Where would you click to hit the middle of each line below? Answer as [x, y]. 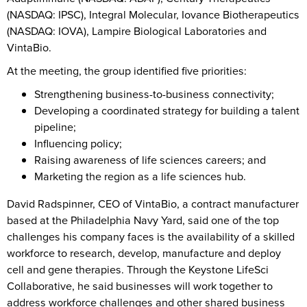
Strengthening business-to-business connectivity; [154, 95]
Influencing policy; [78, 144]
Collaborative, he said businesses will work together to [140, 286]
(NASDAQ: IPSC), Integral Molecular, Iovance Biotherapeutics [153, 15]
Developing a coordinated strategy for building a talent [167, 111]
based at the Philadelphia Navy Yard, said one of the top [143, 221]
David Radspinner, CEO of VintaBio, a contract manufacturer [153, 204]
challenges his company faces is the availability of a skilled [151, 237]
